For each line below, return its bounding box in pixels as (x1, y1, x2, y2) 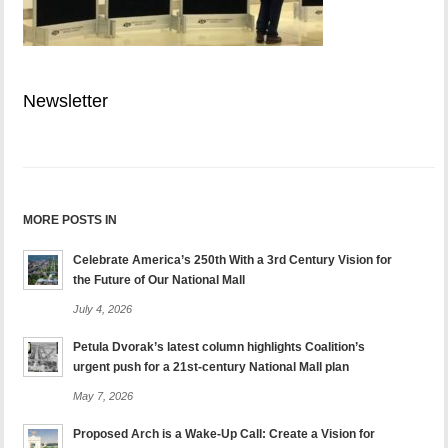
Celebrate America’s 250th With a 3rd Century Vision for (73, 253, 393, 267)
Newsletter (23, 91, 109, 111)
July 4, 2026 (73, 303, 133, 315)
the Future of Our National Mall (73, 273, 267, 287)
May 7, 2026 (73, 390, 134, 402)
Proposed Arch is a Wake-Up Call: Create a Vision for (73, 427, 376, 441)
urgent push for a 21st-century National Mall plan (73, 360, 350, 374)
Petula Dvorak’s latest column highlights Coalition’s (73, 340, 366, 354)
